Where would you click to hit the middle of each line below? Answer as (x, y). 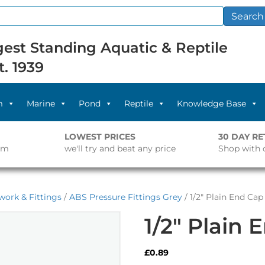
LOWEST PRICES (100, 137)
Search (247, 16)
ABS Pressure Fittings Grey (126, 197)
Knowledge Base (212, 104)
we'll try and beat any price (120, 148)
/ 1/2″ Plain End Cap (223, 197)
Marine (41, 104)
